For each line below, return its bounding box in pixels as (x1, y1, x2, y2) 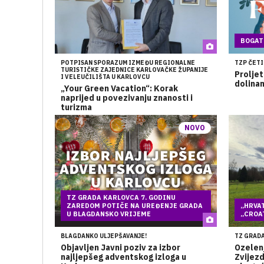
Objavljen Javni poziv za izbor (61, 242, 180, 253)
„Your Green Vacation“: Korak (61, 83, 178, 94)
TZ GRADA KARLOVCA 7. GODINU (67, 193, 176, 202)
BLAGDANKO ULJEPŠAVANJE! (61, 232, 147, 240)
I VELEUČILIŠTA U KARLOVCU (61, 73, 150, 81)
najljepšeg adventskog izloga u (61, 252, 186, 262)
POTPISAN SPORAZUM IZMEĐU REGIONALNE (61, 59, 195, 67)
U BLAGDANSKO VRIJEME (67, 210, 151, 218)
